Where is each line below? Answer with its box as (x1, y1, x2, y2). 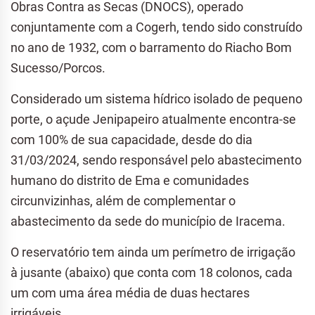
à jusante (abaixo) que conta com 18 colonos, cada (11, 264, 292, 280)
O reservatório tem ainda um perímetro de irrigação (11, 244, 295, 259)
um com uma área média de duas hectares (11, 285, 250, 300)
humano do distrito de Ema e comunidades (11, 172, 249, 188)
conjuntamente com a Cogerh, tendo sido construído (11, 19, 302, 34)
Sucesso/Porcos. (11, 60, 105, 75)
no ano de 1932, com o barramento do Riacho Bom (11, 39, 292, 55)
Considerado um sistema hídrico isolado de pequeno (11, 91, 302, 106)
